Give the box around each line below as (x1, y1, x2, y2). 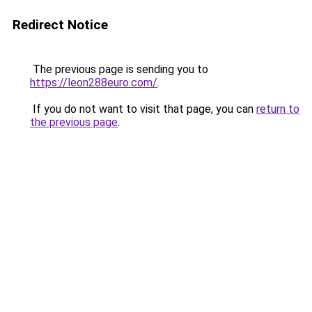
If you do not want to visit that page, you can (30, 102, 256, 116)
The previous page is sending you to (30, 63, 208, 76)
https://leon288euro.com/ (30, 76, 157, 89)
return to (256, 102, 299, 116)
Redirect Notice (13, 17, 108, 33)
